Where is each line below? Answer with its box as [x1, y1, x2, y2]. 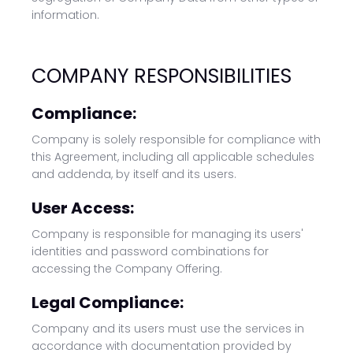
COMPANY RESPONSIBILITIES [32, 62, 292, 90]
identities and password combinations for [32, 243, 269, 259]
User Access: [32, 197, 134, 219]
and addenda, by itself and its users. [32, 166, 236, 182]
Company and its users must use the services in [32, 321, 304, 336]
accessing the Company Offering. [32, 261, 222, 277]
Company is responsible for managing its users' [32, 226, 303, 242]
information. [32, 7, 99, 23]
